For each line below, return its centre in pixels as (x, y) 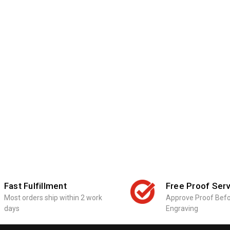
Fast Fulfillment (35, 186)
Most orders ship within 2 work (53, 197)
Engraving (182, 208)
